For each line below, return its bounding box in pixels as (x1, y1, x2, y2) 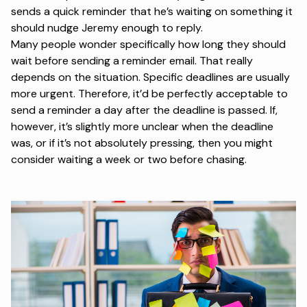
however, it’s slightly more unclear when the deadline (11, 119, 273, 134)
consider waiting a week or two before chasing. (11, 152, 247, 167)
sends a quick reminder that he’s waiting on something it (11, 4, 293, 19)
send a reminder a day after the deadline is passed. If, (11, 103, 278, 118)
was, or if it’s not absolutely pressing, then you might (11, 136, 273, 151)
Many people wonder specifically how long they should (11, 37, 286, 52)
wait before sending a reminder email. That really (11, 53, 253, 69)
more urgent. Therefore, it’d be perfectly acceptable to (11, 86, 288, 101)
